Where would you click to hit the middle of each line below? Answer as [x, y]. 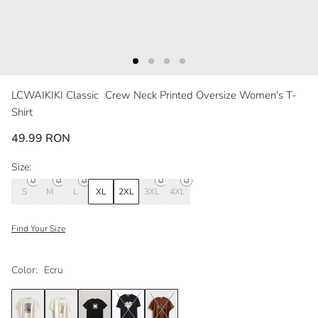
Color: [24, 270]
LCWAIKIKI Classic [56, 95]
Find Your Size [38, 229]
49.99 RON [41, 139]
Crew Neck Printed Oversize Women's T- [201, 95]
